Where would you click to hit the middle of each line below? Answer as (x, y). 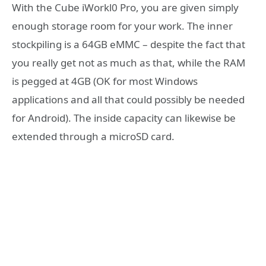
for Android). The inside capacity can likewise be (124, 118)
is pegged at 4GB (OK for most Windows (105, 81)
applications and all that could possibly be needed (128, 100)
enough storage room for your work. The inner (122, 26)
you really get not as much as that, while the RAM (129, 63)
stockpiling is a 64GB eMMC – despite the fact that (129, 45)
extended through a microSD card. (93, 137)
